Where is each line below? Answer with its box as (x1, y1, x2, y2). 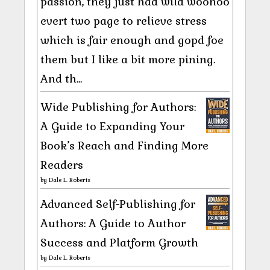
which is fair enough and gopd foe (40, 33, 224, 48)
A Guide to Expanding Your (40, 119, 184, 134)
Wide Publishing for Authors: (40, 100, 196, 115)
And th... (40, 72, 82, 86)
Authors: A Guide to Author (40, 216, 186, 231)
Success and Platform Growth (40, 236, 198, 250)
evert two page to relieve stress (40, 14, 207, 28)
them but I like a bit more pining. (40, 52, 215, 67)
